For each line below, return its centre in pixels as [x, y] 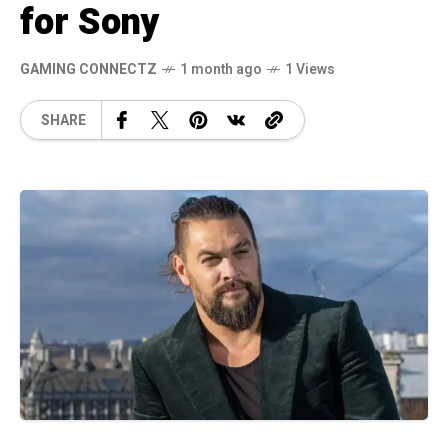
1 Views [310, 69]
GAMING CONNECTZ [88, 69]
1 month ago [221, 69]
